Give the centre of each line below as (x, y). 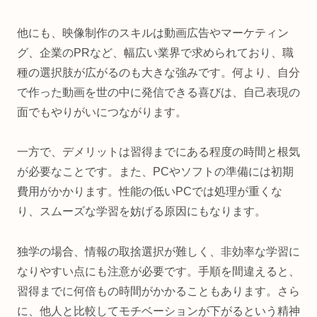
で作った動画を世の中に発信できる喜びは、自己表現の (158, 92)
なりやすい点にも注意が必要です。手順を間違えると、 (158, 272)
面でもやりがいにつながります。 (102, 112)
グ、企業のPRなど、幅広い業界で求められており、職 (155, 52)
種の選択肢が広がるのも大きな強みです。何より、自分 (158, 72)
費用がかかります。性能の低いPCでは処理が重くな (150, 192)
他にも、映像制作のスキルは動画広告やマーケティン (153, 33)
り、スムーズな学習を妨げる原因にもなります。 (142, 212)
